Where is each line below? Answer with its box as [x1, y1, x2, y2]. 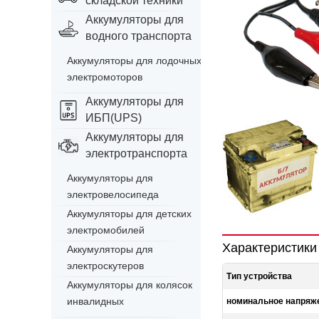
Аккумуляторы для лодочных [67, 55, 202, 66]
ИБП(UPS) [85, 112, 142, 124]
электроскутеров [67, 260, 144, 271]
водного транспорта [85, 30, 192, 42]
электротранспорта [85, 147, 187, 159]
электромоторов [67, 71, 142, 83]
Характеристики [222, 241, 317, 255]
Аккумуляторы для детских [67, 208, 192, 219]
